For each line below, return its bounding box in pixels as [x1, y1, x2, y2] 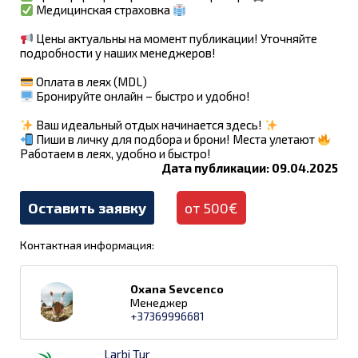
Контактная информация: [20, 238, 154, 252]
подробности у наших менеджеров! [20, 46, 216, 60]
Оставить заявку [28, 199, 146, 217]
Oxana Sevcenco [130, 282, 224, 296]
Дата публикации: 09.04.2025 [161, 161, 338, 175]
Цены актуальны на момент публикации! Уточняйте [34, 31, 318, 46]
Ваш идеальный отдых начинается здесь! [34, 117, 265, 132]
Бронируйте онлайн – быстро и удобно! [34, 89, 251, 103]
